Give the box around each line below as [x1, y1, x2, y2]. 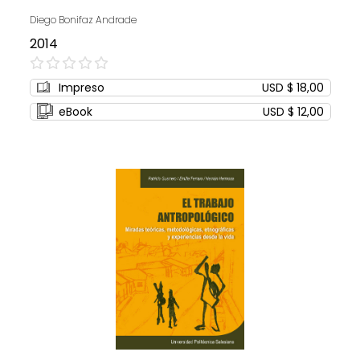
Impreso [58, 80, 104, 96]
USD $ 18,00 [261, 80, 324, 96]
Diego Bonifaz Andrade [29, 13, 137, 27]
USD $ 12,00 [262, 104, 324, 121]
